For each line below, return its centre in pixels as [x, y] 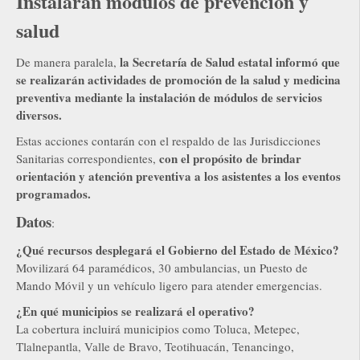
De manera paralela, [68, 62]
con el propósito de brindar [230, 159]
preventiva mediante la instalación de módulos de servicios [169, 98]
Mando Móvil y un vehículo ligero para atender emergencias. [169, 286]
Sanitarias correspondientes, [88, 159]
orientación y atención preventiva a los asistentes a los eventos [178, 176]
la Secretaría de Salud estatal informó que [230, 62]
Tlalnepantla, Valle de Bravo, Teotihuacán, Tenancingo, [155, 347]
